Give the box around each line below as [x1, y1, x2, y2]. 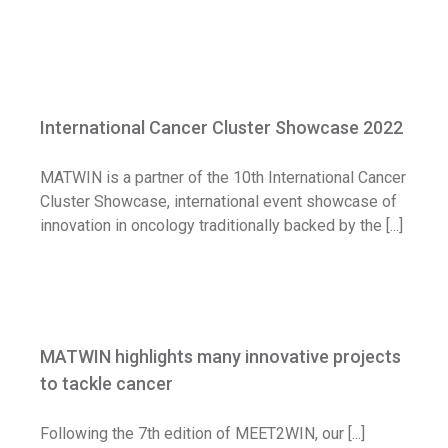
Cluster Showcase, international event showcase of [40, 192, 397, 212]
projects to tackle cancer [132, 337, 316, 357]
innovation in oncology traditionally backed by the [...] [40, 216, 403, 236]
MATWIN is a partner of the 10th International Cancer [40, 168, 406, 188]
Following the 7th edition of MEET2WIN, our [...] [40, 424, 365, 444]
